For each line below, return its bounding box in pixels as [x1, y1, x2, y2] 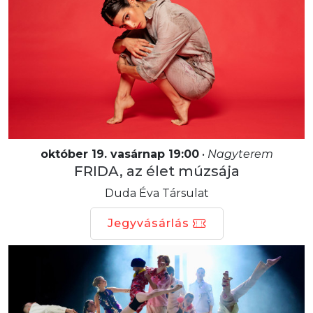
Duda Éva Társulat [104, 186, 209, 200]
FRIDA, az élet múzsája [73, 162, 240, 180]
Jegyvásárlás [107, 216, 189, 230]
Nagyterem [207, 147, 273, 161]
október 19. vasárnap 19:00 [40, 147, 199, 161]
